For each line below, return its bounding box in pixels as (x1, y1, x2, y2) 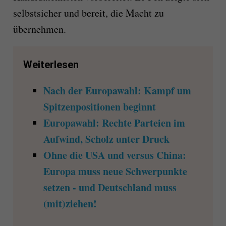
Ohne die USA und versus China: (43, 148, 186, 163)
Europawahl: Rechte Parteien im (43, 116, 185, 131)
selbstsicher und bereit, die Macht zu (13, 6, 164, 20)
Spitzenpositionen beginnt (43, 99, 156, 115)
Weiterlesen (23, 59, 79, 71)
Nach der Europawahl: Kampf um (43, 83, 191, 98)
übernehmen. (13, 22, 66, 36)
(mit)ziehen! (43, 196, 97, 211)
